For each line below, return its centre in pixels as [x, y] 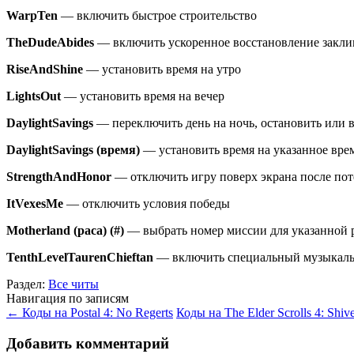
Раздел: [27, 284]
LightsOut [34, 96]
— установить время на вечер [143, 96]
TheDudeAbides [50, 43]
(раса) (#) [97, 231]
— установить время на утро [164, 70]
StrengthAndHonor [59, 177]
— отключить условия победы [147, 204]
